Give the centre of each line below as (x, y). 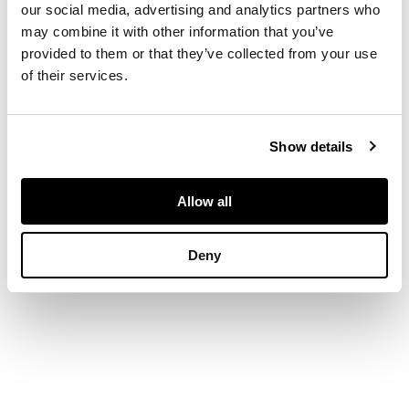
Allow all (204, 201)
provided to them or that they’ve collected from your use (199, 53)
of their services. (74, 75)
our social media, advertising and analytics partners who (200, 10)
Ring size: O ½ (98, 79)
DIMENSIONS (95, 39)
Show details (311, 146)
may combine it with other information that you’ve (178, 31)
